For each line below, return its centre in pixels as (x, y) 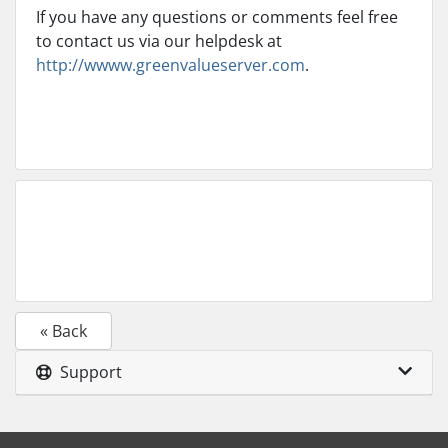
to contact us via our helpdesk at (159, 41)
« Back (63, 331)
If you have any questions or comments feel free (217, 17)
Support (87, 372)
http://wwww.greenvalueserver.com (170, 65)
